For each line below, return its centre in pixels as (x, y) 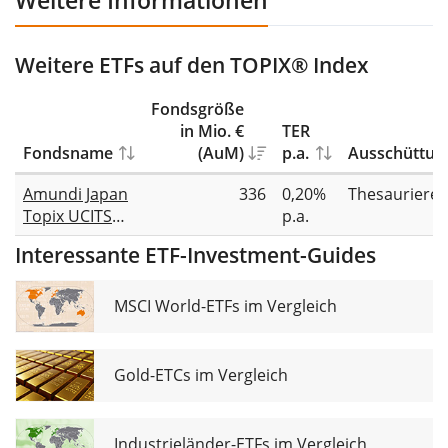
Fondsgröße (197, 109)
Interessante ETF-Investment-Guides (195, 255)
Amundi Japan (75, 194)
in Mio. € (212, 131)
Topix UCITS (67, 216)
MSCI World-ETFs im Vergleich (225, 306)
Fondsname (68, 153)
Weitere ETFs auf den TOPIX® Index (192, 65)
